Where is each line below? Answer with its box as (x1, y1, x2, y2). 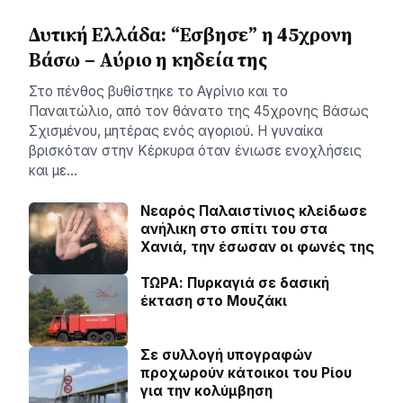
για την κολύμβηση (140, 382, 273, 399)
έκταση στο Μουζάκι (140, 292, 287, 309)
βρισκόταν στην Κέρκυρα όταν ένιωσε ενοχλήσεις (29, 142, 362, 159)
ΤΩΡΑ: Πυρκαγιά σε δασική (140, 274, 329, 291)
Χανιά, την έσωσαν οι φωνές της (140, 238, 374, 255)
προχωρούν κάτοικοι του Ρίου (140, 364, 352, 381)
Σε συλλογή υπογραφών (140, 346, 312, 363)
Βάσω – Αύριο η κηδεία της (29, 47, 267, 73)
